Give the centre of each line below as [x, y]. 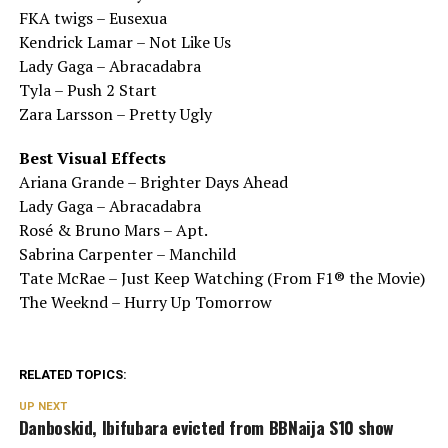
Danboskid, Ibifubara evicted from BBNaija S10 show [206, 426]
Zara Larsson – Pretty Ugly [115, 113]
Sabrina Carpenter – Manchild [127, 253]
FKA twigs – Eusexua [92, 17]
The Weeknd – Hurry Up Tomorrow [145, 301]
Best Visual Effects [92, 157]
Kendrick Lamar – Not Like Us [124, 41]
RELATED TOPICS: [72, 374]
